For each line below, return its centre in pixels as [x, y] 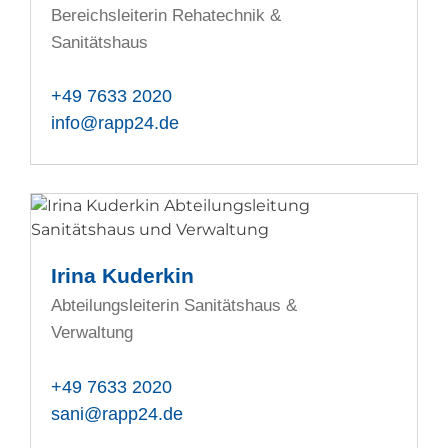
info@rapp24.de [115, 123]
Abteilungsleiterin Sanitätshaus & [174, 306]
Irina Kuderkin [123, 276]
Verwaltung [92, 333]
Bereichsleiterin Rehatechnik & [166, 15]
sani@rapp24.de [117, 414]
